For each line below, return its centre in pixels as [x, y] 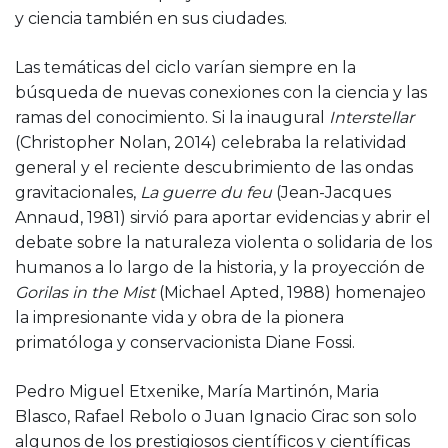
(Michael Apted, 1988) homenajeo [290, 292]
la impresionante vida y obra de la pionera [179, 317]
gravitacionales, [77, 192]
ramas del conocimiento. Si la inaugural [172, 117]
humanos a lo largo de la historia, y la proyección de [220, 267]
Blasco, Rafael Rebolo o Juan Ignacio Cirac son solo [216, 416]
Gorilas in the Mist [85, 292]
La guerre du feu [206, 192]
